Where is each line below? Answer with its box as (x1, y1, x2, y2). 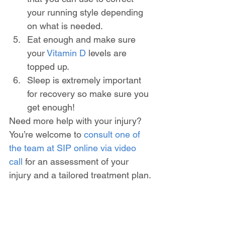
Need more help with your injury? (9, 115, 144, 126)
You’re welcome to (9, 129, 84, 140)
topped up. (27, 61, 69, 72)
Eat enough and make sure (27, 34, 138, 45)
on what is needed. (27, 20, 103, 31)
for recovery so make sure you (27, 88, 151, 99)
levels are (86, 47, 129, 58)
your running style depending (27, 7, 146, 18)
